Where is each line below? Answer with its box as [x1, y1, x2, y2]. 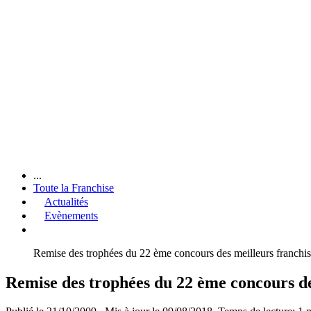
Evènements [44, 209, 98, 221]
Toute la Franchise [33, 181, 114, 194]
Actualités [44, 195, 88, 208]
